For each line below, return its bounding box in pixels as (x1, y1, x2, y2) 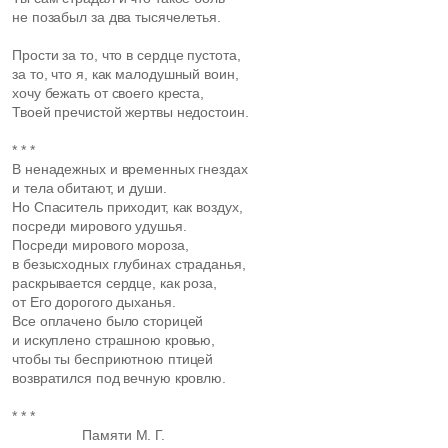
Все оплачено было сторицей (12, 313, 204, 329)
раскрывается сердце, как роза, (12, 275, 217, 291)
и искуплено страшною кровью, (12, 332, 216, 348)
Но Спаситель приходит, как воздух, (12, 199, 243, 215)
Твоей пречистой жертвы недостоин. (12, 104, 249, 120)
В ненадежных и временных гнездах (12, 161, 248, 177)
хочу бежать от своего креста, (12, 85, 205, 101)
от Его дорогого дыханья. (12, 294, 176, 310)
